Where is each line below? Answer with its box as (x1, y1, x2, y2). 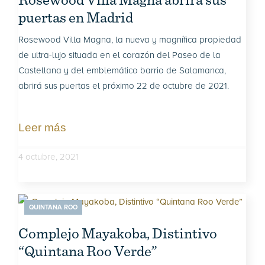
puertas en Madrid (18, 8, 134, 26)
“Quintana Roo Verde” (18, 242, 158, 260)
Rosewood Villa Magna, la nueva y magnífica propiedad (18, 34, 242, 45)
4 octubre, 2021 (18, 151, 79, 162)
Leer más (18, 121, 67, 134)
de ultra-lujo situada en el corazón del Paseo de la (18, 50, 221, 60)
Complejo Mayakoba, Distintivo (18, 224, 218, 242)
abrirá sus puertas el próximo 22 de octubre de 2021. (18, 80, 230, 91)
